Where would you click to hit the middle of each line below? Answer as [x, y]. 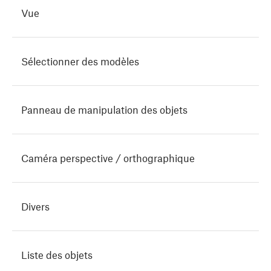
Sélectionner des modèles [80, 61]
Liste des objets [57, 255]
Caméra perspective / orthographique [108, 158]
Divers [35, 207]
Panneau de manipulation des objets [104, 110]
